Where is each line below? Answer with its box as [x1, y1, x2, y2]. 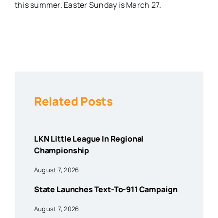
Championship [34, 145, 90, 156]
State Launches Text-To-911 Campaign [34, 184, 178, 195]
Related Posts [34, 93, 113, 109]
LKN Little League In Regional [34, 133, 144, 145]
